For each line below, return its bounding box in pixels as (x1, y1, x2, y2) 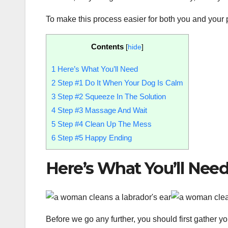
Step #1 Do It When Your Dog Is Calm (55, 78, 183, 87)
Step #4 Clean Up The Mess (55, 119, 152, 128)
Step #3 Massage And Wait (55, 105, 147, 115)
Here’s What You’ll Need (55, 64, 138, 73)
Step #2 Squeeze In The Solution (55, 92, 166, 101)
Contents (91, 42, 124, 51)
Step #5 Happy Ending (55, 133, 132, 142)
